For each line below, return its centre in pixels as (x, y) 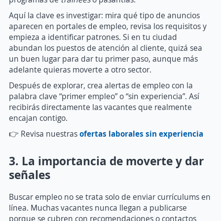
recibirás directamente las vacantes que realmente (100, 107)
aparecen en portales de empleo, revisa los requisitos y (108, 26)
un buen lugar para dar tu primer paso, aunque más (103, 58)
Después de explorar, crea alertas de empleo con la (101, 85)
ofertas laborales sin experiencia (141, 133)
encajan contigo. (38, 118)
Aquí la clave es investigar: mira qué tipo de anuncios (104, 15)
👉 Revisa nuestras (44, 133)
